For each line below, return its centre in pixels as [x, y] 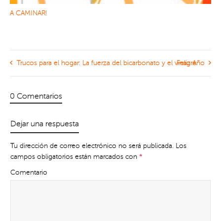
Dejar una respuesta [45, 124]
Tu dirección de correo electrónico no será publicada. [92, 146]
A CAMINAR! [28, 13]
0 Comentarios [36, 96]
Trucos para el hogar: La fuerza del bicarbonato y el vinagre [107, 63]
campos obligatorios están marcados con [75, 156]
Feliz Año [191, 63]
